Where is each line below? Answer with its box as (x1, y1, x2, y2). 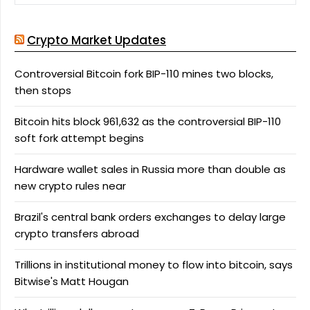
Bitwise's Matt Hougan (15, 273, 129, 289)
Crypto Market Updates (27, 31, 166, 48)
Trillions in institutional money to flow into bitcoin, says (15, 257, 293, 272)
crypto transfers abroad (15, 226, 139, 241)
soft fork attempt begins (15, 130, 144, 145)
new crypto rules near (15, 178, 126, 193)
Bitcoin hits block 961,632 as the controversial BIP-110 (15, 113, 281, 129)
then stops (15, 82, 71, 98)
